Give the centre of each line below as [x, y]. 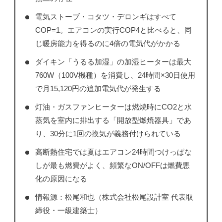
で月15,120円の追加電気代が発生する [98, 89]
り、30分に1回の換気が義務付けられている [108, 134]
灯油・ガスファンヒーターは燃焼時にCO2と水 [113, 107]
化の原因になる [61, 179]
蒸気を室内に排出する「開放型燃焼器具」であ [113, 120]
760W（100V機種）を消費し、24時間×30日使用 [115, 75]
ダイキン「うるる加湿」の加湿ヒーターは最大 [113, 62]
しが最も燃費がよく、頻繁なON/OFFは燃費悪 [112, 166]
